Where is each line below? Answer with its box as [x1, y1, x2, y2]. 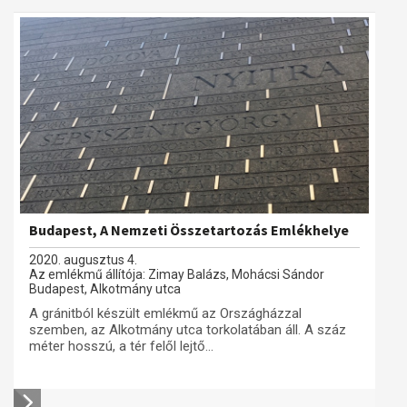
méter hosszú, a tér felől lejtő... [29, 338, 213, 354]
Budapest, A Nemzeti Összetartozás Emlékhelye [29, 221, 349, 239]
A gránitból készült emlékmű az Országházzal [29, 305, 302, 322]
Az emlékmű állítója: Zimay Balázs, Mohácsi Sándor [29, 267, 324, 282]
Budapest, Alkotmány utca [29, 282, 181, 296]
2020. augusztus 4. [29, 253, 137, 267]
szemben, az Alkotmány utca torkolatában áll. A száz [29, 322, 346, 338]
